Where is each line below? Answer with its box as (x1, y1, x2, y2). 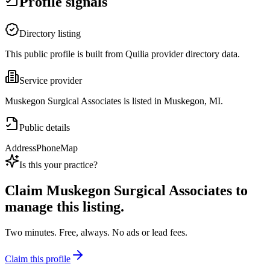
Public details (19, 122, 70, 133)
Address (5, 143, 36, 154)
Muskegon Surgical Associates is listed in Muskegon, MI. (5, 96, 223, 107)
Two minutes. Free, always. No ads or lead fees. (5, 227, 187, 238)
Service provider (19, 75, 82, 86)
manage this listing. (5, 199, 124, 215)
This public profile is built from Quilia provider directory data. (5, 49, 240, 60)
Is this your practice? (19, 160, 98, 171)
